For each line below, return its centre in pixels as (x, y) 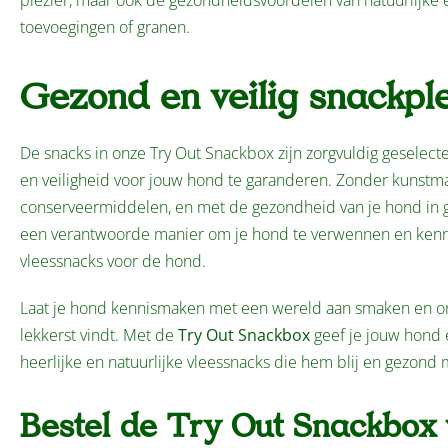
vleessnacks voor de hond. (113, 261)
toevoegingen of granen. (105, 27)
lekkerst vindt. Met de (99, 335)
